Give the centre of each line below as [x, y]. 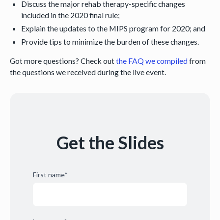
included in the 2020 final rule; [71, 15]
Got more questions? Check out [63, 60]
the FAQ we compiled [151, 60]
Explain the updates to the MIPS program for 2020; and [113, 28]
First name [48, 175]
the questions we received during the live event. [88, 72]
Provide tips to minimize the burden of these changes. [110, 41]
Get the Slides [110, 142]
